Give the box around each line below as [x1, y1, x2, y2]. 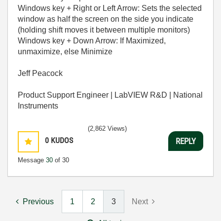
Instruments [18, 102, 60, 110]
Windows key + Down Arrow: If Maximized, [18, 37, 166, 45]
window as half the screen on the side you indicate [18, 15, 193, 24]
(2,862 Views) [88, 125, 127, 133]
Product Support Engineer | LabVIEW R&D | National [18, 91, 203, 100]
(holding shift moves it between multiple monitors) [18, 26, 190, 35]
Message [18, 156, 46, 164]
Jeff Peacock [18, 69, 65, 78]
